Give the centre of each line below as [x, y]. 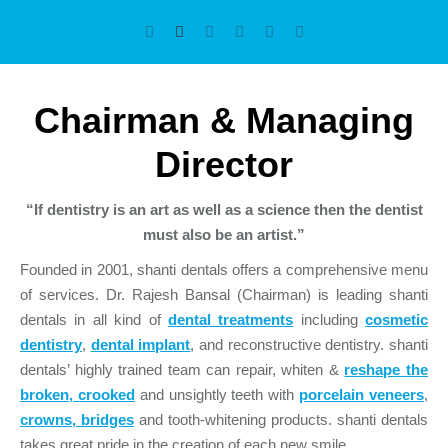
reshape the [386, 370]
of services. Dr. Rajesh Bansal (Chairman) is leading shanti [224, 295]
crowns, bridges [77, 420]
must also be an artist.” [224, 235]
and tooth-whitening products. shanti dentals [281, 420]
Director [224, 165]
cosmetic [396, 320]
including [329, 320]
